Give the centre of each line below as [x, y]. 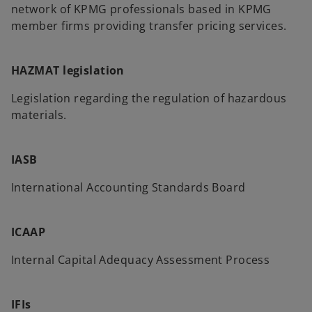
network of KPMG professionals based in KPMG [141, 9]
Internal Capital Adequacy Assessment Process [141, 260]
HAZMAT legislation [68, 70]
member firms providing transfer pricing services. [149, 26]
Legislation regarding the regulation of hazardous [149, 98]
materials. [39, 115]
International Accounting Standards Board [128, 187]
